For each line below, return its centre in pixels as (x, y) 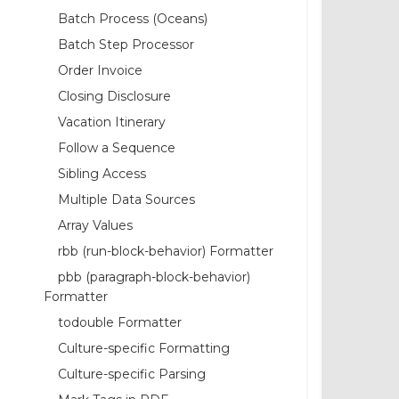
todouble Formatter (120, 322)
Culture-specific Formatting (144, 348)
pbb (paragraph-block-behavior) (154, 277)
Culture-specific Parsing (132, 374)
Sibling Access (102, 173)
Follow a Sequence (117, 147)
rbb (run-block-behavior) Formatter (166, 251)
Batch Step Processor (126, 44)
